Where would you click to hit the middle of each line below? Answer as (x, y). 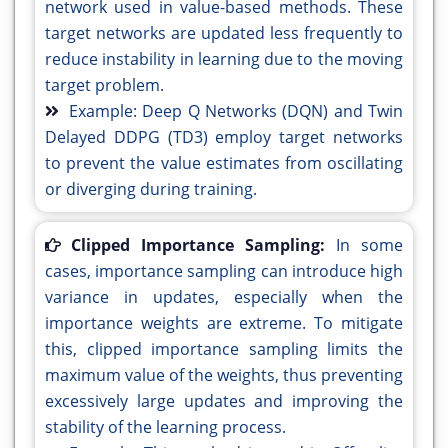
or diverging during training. (151, 189)
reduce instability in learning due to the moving (224, 59)
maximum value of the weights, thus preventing (224, 375)
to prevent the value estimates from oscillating (224, 163)
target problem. (104, 85)
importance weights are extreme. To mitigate (224, 323)
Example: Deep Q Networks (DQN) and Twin (236, 111)
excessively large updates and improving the (224, 401)
